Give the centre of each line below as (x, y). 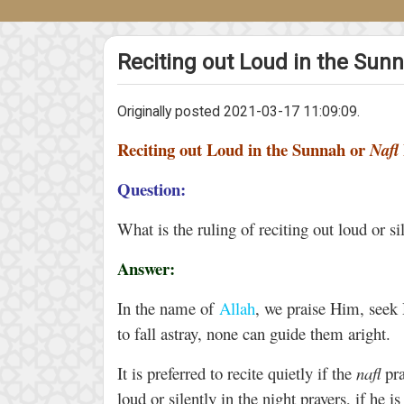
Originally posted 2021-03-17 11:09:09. (239, 111)
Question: (154, 189)
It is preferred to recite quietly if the (237, 373)
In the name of (168, 308)
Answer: (146, 268)
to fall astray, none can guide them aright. (257, 333)
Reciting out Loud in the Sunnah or (243, 149)
